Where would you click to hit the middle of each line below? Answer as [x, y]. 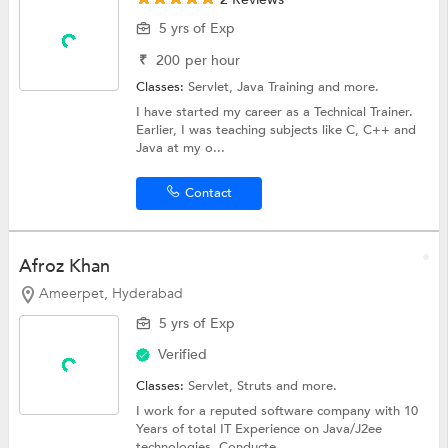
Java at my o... [181, 147]
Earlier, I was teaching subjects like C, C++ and [276, 129]
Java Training [278, 86]
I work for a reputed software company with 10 [277, 411]
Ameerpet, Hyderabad [110, 293]
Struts [257, 386]
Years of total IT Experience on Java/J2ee [259, 429]
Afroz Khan [64, 266]
